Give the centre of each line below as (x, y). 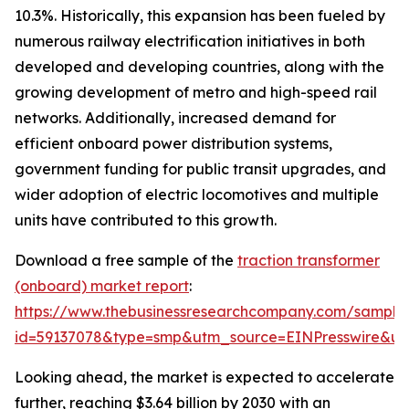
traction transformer (309, 261)
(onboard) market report (102, 286)
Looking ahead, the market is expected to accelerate (204, 378)
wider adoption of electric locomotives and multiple (197, 195)
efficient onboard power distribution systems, (173, 144)
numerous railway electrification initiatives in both (190, 42)
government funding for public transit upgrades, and (200, 169)
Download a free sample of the (126, 261)
